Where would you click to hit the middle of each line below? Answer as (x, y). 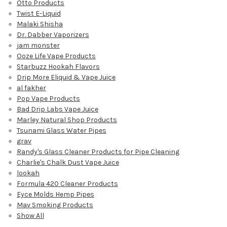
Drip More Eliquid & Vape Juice (66, 77)
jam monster (38, 45)
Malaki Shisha (40, 24)
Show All (30, 215)
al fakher (31, 88)
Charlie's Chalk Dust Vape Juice (68, 162)
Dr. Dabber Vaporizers (53, 34)
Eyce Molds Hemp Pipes (55, 194)
